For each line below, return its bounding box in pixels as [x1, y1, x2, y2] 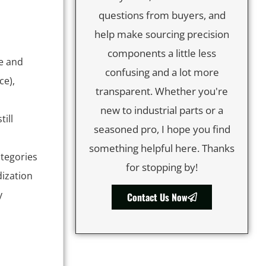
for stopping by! [126, 160, 198, 174]
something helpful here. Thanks [89, 141, 235, 155]
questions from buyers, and [98, 8, 226, 22]
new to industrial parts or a [100, 103, 223, 117]
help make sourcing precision [94, 27, 229, 41]
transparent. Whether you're [96, 84, 228, 98]
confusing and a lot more [104, 65, 219, 79]
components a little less [107, 46, 216, 60]
